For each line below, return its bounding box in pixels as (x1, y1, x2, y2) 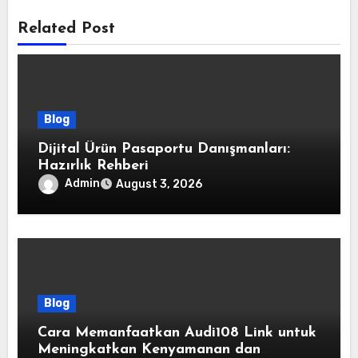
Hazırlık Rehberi (38, 158, 149, 174)
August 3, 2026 (116, 177, 203, 192)
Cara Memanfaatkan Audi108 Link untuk (38, 325, 317, 341)
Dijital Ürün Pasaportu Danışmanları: (38, 141, 291, 157)
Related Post (18, 20, 116, 37)
